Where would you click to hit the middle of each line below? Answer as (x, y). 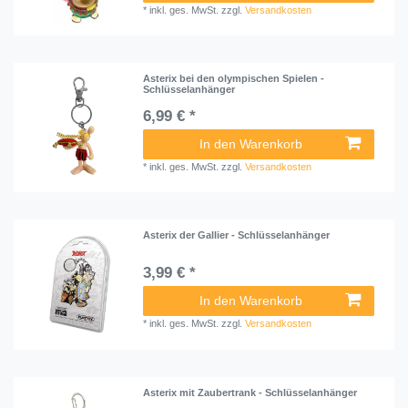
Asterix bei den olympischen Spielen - (234, 79)
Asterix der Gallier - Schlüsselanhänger (237, 235)
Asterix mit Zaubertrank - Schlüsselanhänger (250, 392)
